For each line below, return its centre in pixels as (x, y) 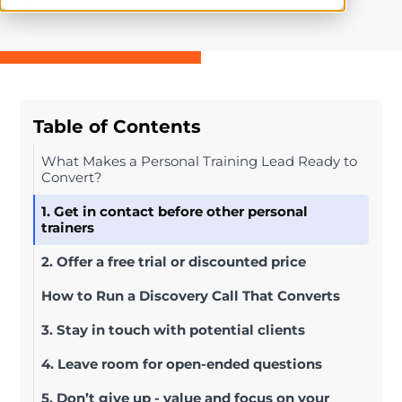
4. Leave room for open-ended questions (182, 364)
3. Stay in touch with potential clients (173, 330)
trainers (68, 227)
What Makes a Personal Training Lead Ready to (199, 161)
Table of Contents (117, 127)
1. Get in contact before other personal (175, 211)
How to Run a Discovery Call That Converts (191, 296)
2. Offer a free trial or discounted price (174, 262)
